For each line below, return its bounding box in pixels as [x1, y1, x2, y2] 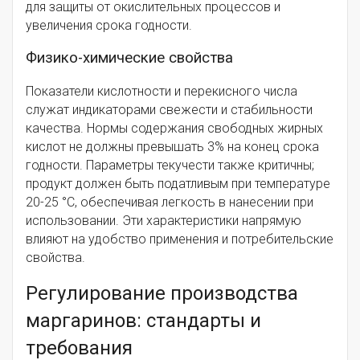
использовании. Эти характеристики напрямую [26, 212, 301, 228]
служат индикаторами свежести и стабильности [26, 101, 313, 117]
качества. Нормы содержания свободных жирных [26, 120, 323, 136]
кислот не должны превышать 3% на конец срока [26, 138, 319, 154]
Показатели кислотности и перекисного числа [26, 83, 297, 99]
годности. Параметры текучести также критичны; [26, 157, 314, 173]
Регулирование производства [26, 281, 298, 305]
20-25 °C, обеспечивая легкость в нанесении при [26, 194, 313, 210]
